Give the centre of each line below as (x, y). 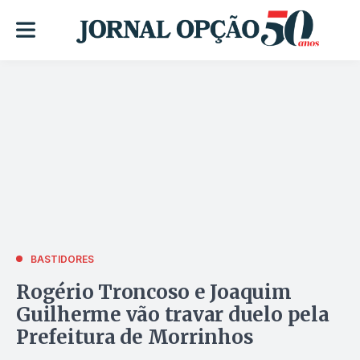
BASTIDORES (62, 259)
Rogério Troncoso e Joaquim (154, 292)
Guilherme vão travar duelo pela (173, 314)
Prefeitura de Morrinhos (135, 337)
